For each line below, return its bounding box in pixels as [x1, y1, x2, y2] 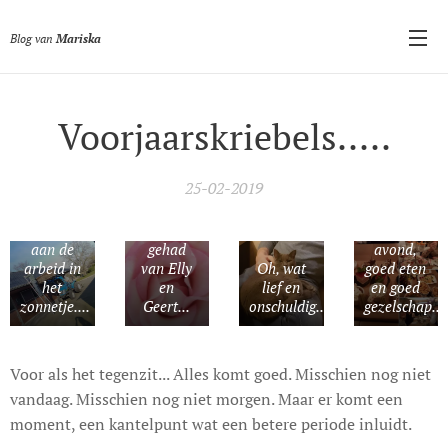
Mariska [56, 30, 101, 46]
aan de [30, 238, 74, 259]
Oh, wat [256, 257, 306, 278]
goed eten [365, 257, 427, 278]
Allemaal [23, 219, 81, 240]
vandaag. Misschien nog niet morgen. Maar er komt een [10, 387, 403, 410]
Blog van [10, 30, 56, 46]
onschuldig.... [249, 295, 332, 316]
